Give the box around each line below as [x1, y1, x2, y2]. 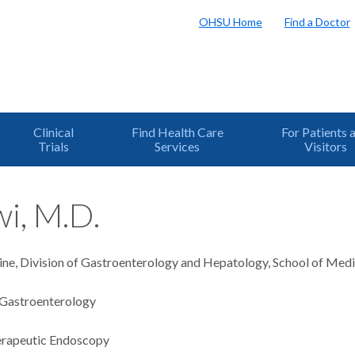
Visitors [303, 139, 347, 154]
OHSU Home [198, 14, 262, 29]
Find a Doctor [284, 14, 350, 29]
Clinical [33, 124, 74, 139]
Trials [38, 139, 70, 154]
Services [155, 139, 200, 154]
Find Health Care [131, 124, 223, 139]
